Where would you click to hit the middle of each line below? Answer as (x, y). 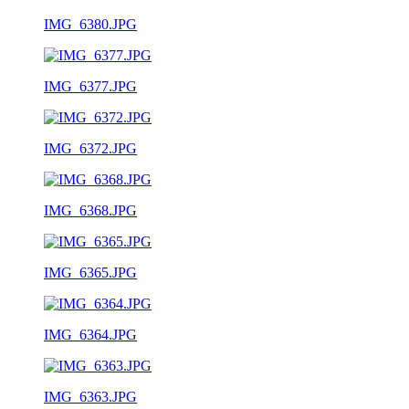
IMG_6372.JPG (90, 148)
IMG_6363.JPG (90, 396)
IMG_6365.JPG (90, 272)
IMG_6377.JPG (90, 86)
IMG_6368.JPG (90, 210)
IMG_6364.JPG (90, 334)
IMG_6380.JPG (90, 24)
